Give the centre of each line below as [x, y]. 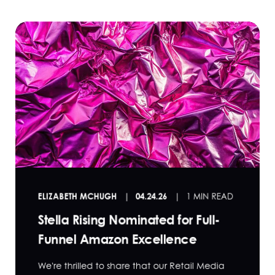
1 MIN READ [210, 196]
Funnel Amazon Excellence [117, 239]
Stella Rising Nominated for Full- [129, 220]
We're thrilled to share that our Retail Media [131, 266]
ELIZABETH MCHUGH [77, 196]
